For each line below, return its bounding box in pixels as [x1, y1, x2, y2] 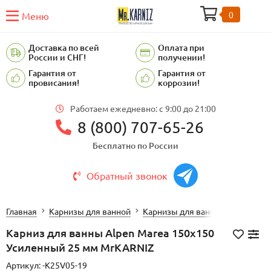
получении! [158, 51, 205, 63]
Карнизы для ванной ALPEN [143, 206, 252, 217]
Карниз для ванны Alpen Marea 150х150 [6, 226, 214, 240]
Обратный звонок [87, 169, 168, 181]
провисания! [28, 77, 79, 88]
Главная [6, 206, 37, 217]
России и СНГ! [28, 51, 86, 63]
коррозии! [158, 77, 200, 88]
